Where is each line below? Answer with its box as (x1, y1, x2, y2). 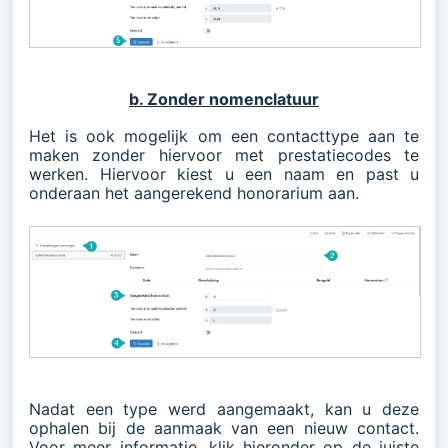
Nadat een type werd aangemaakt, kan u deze (29, 399, 419, 420)
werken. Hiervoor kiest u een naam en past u (29, 164, 419, 185)
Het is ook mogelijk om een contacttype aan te (29, 126, 419, 147)
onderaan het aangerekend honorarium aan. (29, 183, 359, 204)
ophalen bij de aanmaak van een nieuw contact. (29, 418, 419, 439)
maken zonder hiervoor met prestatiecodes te (29, 145, 419, 166)
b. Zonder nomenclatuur (129, 89, 319, 110)
